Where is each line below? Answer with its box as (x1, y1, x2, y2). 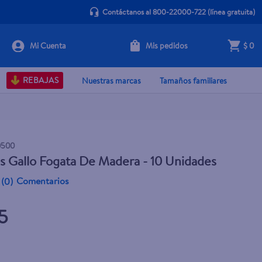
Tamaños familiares (160, 74, 227, 87)
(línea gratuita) (205, 6, 255, 17)
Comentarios (16, 174, 70, 187)
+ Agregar (153, 48, 190, 57)
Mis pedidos (145, 39, 188, 51)
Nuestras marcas (82, 74, 141, 87)
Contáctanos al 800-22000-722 (102, 6, 206, 17)
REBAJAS (22, 74, 58, 86)
